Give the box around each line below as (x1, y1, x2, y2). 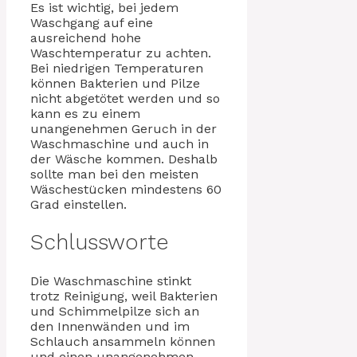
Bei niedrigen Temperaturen (30, 60, 203, 76)
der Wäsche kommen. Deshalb (30, 151, 218, 167)
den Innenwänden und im (30, 318, 190, 334)
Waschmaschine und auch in (30, 135, 209, 151)
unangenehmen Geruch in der (30, 120, 217, 136)
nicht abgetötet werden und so (30, 90, 220, 106)
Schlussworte (30, 229, 169, 256)
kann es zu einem (30, 105, 140, 121)
